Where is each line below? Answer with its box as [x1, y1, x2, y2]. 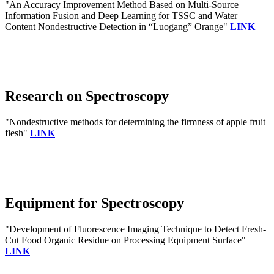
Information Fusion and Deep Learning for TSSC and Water [5, 10, 237, 21]
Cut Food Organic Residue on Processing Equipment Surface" [5, 235, 246, 246]
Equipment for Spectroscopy [5, 195, 184, 212]
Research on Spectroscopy [5, 88, 169, 105]
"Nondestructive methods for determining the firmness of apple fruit [5, 117, 265, 128]
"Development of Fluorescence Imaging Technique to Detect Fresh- [5, 224, 266, 235]
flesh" [5, 128, 30, 139]
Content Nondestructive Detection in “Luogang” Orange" [5, 21, 230, 32]
